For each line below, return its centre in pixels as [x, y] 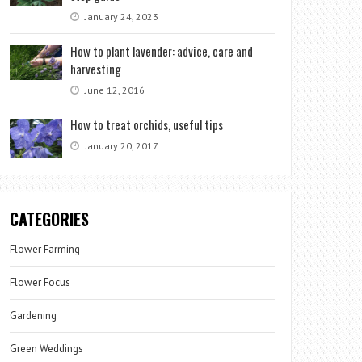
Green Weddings [47, 348]
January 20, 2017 [121, 146]
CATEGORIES [50, 219]
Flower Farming [45, 249]
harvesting [96, 69]
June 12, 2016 [114, 90]
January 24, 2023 [121, 17]
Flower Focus [40, 282]
